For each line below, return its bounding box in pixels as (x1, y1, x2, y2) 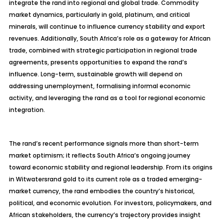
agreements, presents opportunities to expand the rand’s (8, 58, 187, 66)
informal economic (130, 82, 190, 90)
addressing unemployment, (8, 82, 96, 90)
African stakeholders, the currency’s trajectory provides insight (8, 211, 201, 219)
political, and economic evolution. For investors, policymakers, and (8, 199, 212, 207)
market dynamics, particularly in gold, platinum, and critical (8, 10, 190, 19)
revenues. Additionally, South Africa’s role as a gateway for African (8, 34, 211, 43)
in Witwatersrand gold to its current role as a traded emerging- (8, 175, 202, 183)
